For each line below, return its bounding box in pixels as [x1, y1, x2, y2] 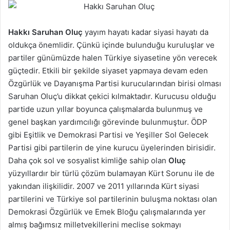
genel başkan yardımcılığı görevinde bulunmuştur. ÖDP [8, 117, 207, 127]
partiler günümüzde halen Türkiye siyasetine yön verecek [8, 52, 217, 63]
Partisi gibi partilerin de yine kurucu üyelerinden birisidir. [8, 142, 216, 152]
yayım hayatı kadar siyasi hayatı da [83, 27, 208, 37]
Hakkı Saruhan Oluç [8, 27, 83, 37]
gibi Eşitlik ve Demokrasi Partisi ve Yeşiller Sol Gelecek [8, 129, 208, 140]
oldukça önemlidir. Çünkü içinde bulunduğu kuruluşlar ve [8, 40, 215, 50]
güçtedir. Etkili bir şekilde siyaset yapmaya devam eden [8, 65, 208, 75]
